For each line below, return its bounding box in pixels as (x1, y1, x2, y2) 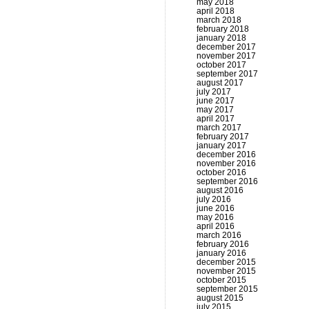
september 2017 (197, 69, 258, 79)
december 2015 (197, 257, 256, 267)
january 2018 (197, 33, 246, 43)
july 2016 (197, 195, 231, 204)
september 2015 (197, 284, 258, 294)
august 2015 (197, 293, 243, 303)
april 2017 (197, 114, 235, 123)
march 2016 (197, 230, 241, 240)
